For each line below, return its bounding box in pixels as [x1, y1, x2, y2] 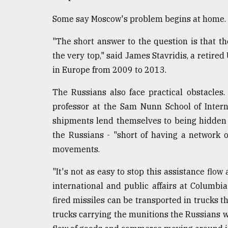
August [10, 51, 27, 59]
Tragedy [18, 7, 54, 17]
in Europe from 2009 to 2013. [52, 64, 166, 75]
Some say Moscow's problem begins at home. [52, 13, 226, 24]
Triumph [10, 26, 48, 36]
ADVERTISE [10, 107, 59, 117]
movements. [52, 144, 100, 154]
